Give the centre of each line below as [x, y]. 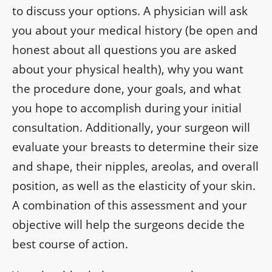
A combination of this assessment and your [130, 206]
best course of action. [70, 244]
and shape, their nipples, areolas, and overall [135, 167]
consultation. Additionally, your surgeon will [131, 128]
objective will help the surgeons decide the [128, 225]
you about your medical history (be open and [135, 31]
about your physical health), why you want [128, 70]
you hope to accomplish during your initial [127, 108]
